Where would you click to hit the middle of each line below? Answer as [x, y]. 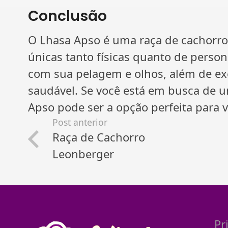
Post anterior [80, 122]
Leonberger [83, 154]
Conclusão [67, 16]
